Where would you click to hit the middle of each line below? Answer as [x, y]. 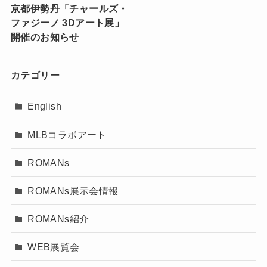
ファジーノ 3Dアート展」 [67, 22]
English [44, 106]
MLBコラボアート [67, 134]
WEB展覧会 [54, 247]
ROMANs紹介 [58, 219]
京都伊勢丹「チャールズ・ [69, 8]
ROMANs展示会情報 [73, 190]
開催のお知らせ [45, 37]
